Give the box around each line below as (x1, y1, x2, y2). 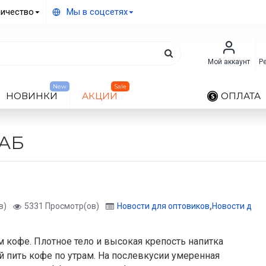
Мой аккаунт (208, 58, 250, 66)
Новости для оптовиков (117, 201, 210, 211)
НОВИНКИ (6, 90, 58, 102)
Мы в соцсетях (66, 7, 128, 17)
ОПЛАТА (221, 90, 261, 102)
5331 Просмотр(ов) (24, 201, 99, 211)
